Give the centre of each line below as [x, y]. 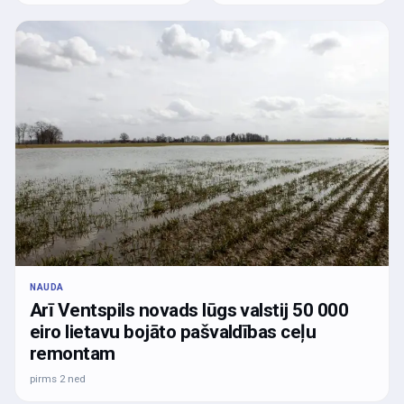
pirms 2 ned [58, 378]
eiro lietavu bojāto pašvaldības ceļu [173, 331]
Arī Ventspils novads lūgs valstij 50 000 [189, 310]
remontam [73, 353]
